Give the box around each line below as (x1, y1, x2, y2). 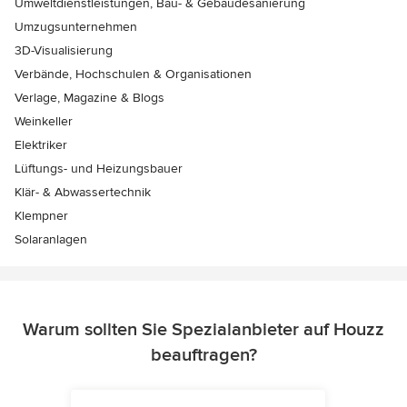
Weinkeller (15, 114, 73, 130)
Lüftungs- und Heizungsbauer (15, 161, 183, 177)
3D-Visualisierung (15, 43, 113, 59)
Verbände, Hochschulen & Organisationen (15, 66, 252, 83)
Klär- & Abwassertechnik (15, 184, 151, 201)
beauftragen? (150, 344, 257, 367)
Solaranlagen (15, 232, 87, 248)
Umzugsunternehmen (15, 19, 137, 35)
